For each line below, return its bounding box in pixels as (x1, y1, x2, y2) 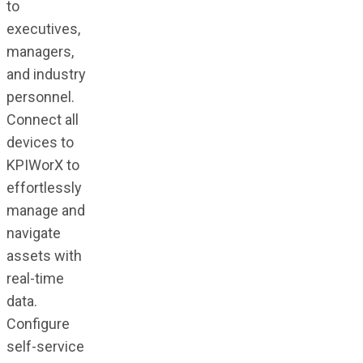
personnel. (6, 88, 75, 105)
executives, (6, 19, 80, 37)
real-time (6, 269, 64, 287)
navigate (6, 224, 61, 241)
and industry (6, 65, 86, 83)
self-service (6, 337, 84, 355)
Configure (6, 314, 70, 332)
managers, (6, 42, 74, 60)
